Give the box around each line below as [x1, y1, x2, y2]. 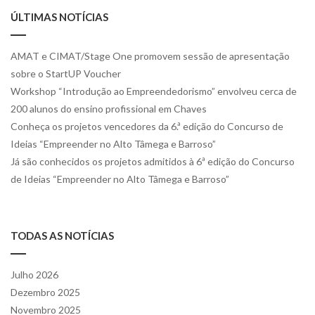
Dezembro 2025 [11, 285, 80, 298]
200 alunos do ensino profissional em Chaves [11, 102, 207, 115]
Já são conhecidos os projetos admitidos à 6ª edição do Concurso [11, 155, 295, 167]
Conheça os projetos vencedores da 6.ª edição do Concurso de [11, 120, 283, 132]
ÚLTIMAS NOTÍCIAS [11, 10, 108, 23]
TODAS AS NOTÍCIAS [11, 229, 114, 242]
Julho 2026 [11, 268, 58, 281]
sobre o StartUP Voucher [11, 67, 121, 79]
